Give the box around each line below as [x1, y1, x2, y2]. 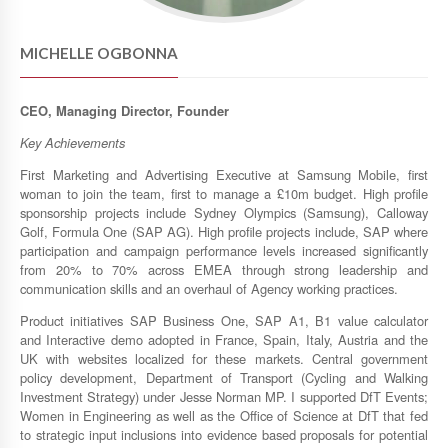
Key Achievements [20, 132, 125, 152]
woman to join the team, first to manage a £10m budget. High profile [20, 183, 428, 203]
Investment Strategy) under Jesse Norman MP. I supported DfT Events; [20, 386, 428, 406]
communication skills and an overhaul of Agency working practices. [20, 278, 398, 298]
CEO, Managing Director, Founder [20, 100, 229, 120]
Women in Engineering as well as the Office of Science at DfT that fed [20, 405, 428, 425]
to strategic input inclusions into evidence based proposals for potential [20, 424, 428, 444]
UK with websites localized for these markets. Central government [20, 348, 428, 368]
